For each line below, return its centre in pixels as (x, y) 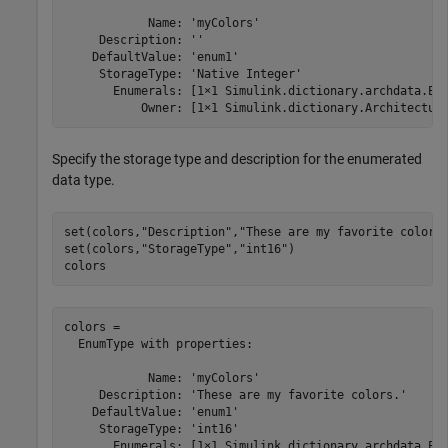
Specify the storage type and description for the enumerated (237, 159)
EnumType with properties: (158, 343)
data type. (83, 180)
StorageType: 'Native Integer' (182, 73)
